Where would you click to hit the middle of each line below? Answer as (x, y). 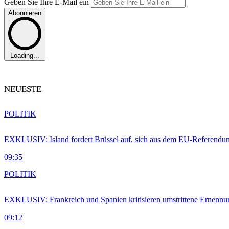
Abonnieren (25, 13)
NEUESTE (23, 89)
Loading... (25, 56)
